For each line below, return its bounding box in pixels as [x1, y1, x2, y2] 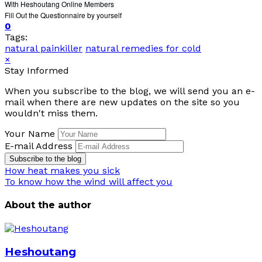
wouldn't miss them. [5, 107, 98, 119]
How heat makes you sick [5, 164, 120, 176]
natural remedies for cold [85, 42, 201, 54]
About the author [5, 199, 91, 211]
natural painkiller [5, 42, 82, 54]
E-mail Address [5, 140, 73, 151]
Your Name [5, 127, 55, 139]
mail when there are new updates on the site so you [5, 96, 240, 108]
